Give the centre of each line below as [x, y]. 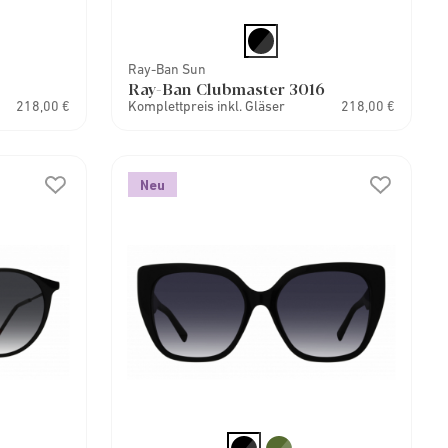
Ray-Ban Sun [166, 69]
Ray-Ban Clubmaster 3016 [226, 88]
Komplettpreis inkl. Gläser [206, 106]
